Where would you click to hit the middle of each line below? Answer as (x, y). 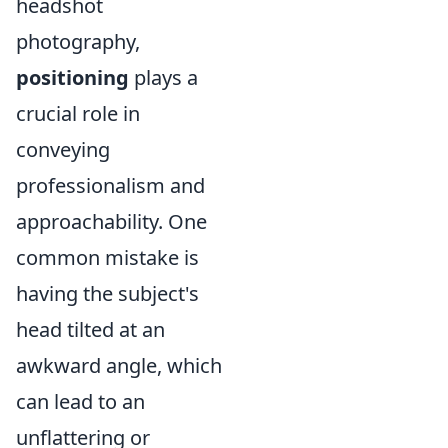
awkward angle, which (119, 366)
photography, (78, 42)
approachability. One (111, 222)
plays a (163, 78)
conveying (63, 150)
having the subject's (107, 294)
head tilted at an (90, 330)
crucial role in (78, 114)
